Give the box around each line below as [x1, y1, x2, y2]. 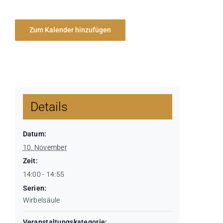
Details [30, 100, 68, 114]
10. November [22, 143, 67, 152]
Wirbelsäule [22, 196, 60, 205]
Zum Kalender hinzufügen [29, 25, 111, 34]
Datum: [22, 130, 47, 138]
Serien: [22, 184, 47, 193]
